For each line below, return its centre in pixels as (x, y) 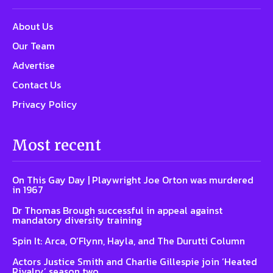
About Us (33, 26)
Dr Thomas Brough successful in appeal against (117, 210)
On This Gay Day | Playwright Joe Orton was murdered (133, 179)
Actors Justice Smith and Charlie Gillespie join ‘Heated (135, 261)
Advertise (34, 65)
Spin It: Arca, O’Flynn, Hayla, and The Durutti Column (129, 240)
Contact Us (37, 84)
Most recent (57, 145)
